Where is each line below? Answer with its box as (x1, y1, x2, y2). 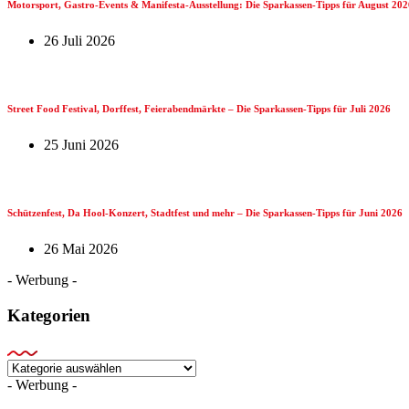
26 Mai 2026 (44, 241, 118, 257)
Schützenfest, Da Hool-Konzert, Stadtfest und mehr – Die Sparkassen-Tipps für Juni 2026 (7, 207, 403, 219)
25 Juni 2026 (44, 137, 119, 153)
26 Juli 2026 (44, 33, 115, 49)
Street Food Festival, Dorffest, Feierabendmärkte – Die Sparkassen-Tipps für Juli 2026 (7, 103, 391, 115)
